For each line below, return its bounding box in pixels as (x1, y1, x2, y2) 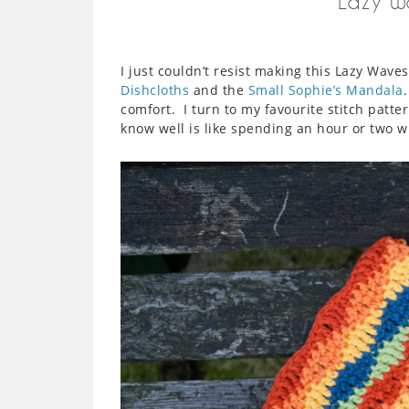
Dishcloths (121, 81, 189, 99)
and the (189, 81, 248, 99)
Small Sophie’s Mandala (247, 81, 404, 99)
